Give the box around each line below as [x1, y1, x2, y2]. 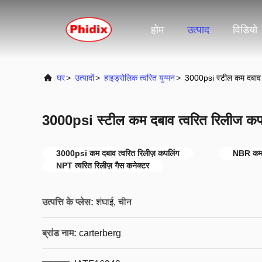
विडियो [233, 24, 257, 36]
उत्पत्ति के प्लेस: [42, 197, 94, 207]
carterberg [79, 228, 121, 238]
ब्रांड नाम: [42, 228, 77, 238]
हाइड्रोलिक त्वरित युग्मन [104, 73, 175, 82]
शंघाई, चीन [96, 197, 132, 207]
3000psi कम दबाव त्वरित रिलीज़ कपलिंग [56, 149, 179, 158]
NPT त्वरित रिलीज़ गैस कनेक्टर [56, 161, 149, 170]
